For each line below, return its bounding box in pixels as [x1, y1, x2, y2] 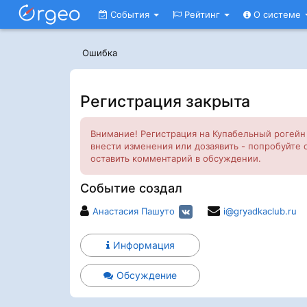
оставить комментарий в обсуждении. [90, 153, 261, 164]
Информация [112, 239, 175, 251]
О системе [251, 9, 304, 20]
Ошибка [82, 47, 117, 58]
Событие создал [80, 181, 182, 195]
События [108, 9, 152, 20]
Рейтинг [182, 9, 223, 20]
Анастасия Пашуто [93, 206, 175, 217]
